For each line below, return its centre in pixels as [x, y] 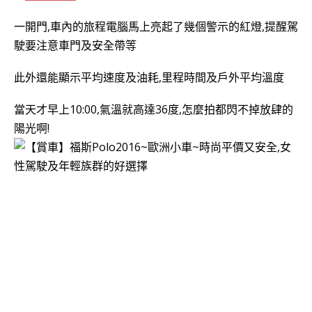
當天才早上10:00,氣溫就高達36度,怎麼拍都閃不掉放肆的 [154, 109]
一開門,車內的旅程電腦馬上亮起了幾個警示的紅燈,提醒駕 [156, 27]
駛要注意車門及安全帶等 [75, 46]
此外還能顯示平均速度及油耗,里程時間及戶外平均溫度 [149, 78]
